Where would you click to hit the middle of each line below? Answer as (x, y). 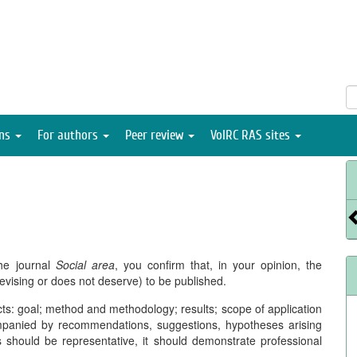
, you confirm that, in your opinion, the (218, 265)
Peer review (156, 135)
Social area (85, 265)
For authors (69, 135)
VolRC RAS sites (252, 135)
